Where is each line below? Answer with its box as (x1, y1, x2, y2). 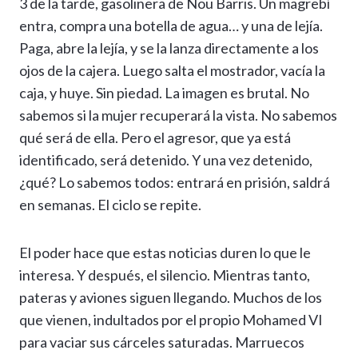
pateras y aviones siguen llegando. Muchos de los (19, 288, 322, 307)
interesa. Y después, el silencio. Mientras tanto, (19, 266, 310, 284)
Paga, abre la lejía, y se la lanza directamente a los (19, 39, 319, 58)
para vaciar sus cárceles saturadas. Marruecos (19, 333, 304, 352)
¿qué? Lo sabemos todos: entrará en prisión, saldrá (19, 173, 330, 192)
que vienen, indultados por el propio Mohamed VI (19, 311, 323, 329)
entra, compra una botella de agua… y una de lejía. (19, 17, 323, 35)
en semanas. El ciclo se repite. (19, 196, 201, 214)
